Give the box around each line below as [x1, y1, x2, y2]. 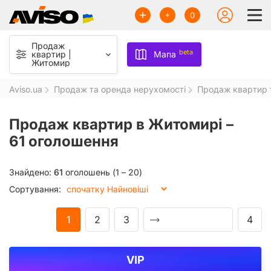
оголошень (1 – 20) [63, 167, 142, 178]
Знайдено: [9, 167, 54, 178]
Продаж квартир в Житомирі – [9, 116, 233, 134]
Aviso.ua [9, 84, 42, 95]
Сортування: [9, 184, 61, 195]
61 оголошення [9, 132, 119, 151]
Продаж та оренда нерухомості [54, 84, 186, 95]
